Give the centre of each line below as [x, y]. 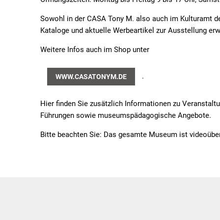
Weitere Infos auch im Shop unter [95, 50]
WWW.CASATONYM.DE [91, 77]
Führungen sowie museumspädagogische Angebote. [126, 115]
